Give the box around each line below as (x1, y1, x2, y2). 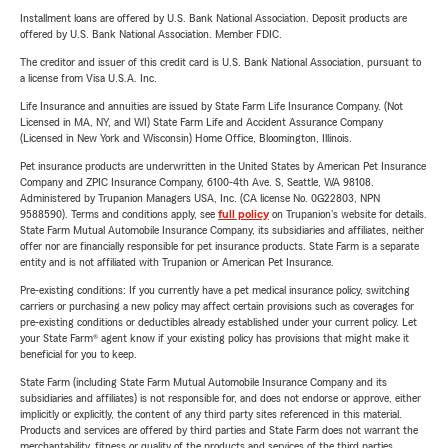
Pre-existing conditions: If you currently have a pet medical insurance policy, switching (20, 284, 410, 296)
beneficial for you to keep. (20, 348, 137, 360)
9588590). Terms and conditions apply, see (20, 208, 218, 220)
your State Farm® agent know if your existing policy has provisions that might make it (20, 332, 409, 344)
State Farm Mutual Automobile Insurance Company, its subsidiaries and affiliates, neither (20, 224, 424, 236)
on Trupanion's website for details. (269, 208, 427, 220)
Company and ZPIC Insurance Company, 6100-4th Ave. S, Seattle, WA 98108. (20, 176, 374, 188)
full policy (218, 208, 269, 220)
